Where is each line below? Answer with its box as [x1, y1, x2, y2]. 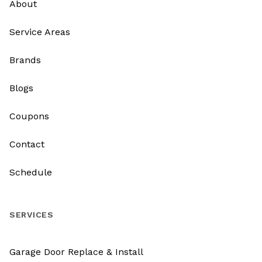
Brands [9, 54, 41, 65]
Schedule [9, 166, 52, 178]
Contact [9, 138, 44, 150]
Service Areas [9, 26, 70, 37]
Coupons [9, 110, 49, 122]
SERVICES [9, 209, 54, 219]
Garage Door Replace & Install [9, 246, 143, 257]
